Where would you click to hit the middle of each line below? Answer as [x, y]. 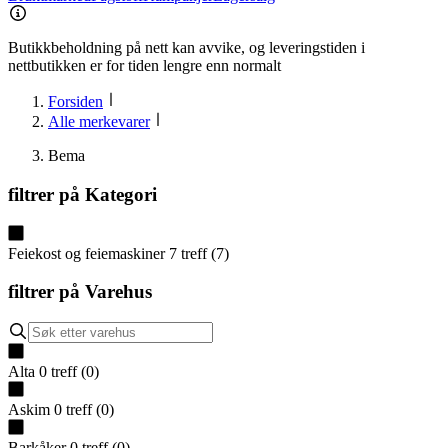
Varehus [118, 292]
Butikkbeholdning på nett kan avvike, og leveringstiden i [186, 48]
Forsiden [75, 102]
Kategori [121, 195]
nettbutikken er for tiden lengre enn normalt [144, 66]
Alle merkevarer [99, 122]
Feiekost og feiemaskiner [86, 253]
